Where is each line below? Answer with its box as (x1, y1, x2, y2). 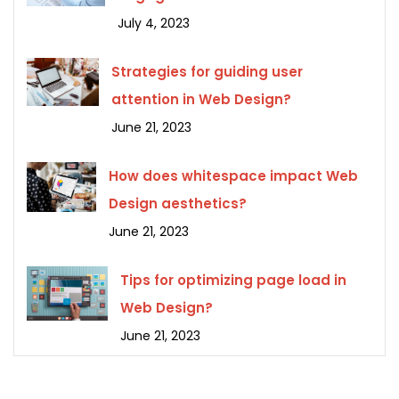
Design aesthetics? (109, 194, 248, 214)
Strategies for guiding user (111, 62, 303, 82)
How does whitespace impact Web (109, 167, 359, 186)
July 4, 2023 (118, 14, 191, 33)
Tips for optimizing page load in (120, 271, 346, 290)
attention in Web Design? (111, 90, 291, 110)
